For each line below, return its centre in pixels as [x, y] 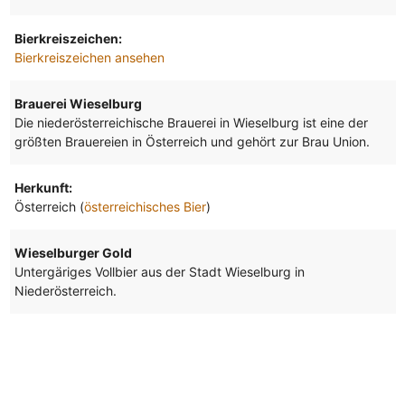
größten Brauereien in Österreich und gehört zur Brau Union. [192, 142]
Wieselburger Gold [73, 253]
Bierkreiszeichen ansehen [89, 58]
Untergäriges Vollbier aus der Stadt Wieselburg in [159, 272]
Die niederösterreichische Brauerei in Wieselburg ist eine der [191, 123]
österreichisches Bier [145, 207]
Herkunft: [43, 188]
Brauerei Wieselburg [78, 104]
